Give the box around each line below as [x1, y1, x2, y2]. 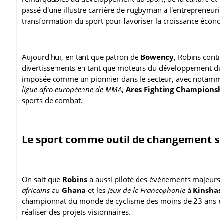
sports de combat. [22, 95, 84, 105]
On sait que [22, 174, 62, 184]
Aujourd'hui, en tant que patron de [22, 52, 140, 62]
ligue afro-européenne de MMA [22, 84, 122, 94]
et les [86, 185, 108, 195]
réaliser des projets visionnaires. [22, 206, 133, 217]
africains [22, 185, 50, 195]
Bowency [140, 52, 174, 62]
